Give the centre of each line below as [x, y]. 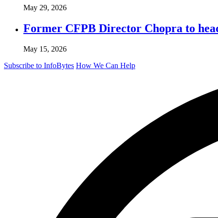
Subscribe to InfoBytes [39, 65]
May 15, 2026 [45, 49]
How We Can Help [106, 65]
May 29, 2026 [45, 7]
